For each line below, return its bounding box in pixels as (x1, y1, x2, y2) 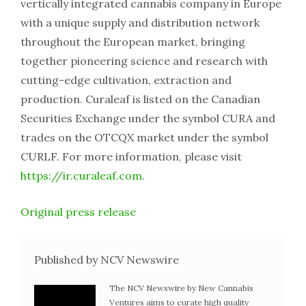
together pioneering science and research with (20, 54, 268, 68)
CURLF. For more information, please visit (20, 150, 242, 164)
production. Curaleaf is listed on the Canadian (20, 92, 260, 107)
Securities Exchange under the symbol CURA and (20, 111, 275, 126)
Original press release (20, 205, 136, 219)
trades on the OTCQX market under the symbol (20, 130, 268, 145)
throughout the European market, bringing (20, 35, 245, 49)
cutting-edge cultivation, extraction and (20, 73, 232, 87)
